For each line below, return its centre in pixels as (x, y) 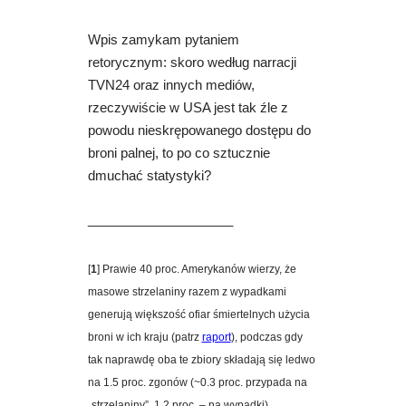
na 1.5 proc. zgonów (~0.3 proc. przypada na (197, 383)
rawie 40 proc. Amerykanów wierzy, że (203, 270)
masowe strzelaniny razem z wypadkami (187, 292)
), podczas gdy (266, 338)
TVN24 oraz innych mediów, (171, 86)
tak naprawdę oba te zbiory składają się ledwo (201, 360)
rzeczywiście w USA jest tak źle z (188, 108)
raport (216, 338)
